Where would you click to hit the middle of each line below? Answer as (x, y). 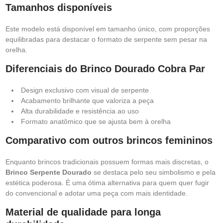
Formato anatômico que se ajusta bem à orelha (96, 121)
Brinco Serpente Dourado (49, 172)
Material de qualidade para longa (83, 212)
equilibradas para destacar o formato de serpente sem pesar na (106, 39)
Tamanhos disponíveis (59, 7)
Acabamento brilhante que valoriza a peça (87, 101)
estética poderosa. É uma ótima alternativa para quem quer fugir (107, 183)
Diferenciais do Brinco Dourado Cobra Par (105, 69)
